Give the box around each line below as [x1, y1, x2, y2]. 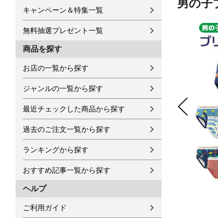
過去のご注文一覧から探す [23, 125, 110, 133]
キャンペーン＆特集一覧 [23, 6, 103, 14]
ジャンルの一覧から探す [23, 84, 103, 92]
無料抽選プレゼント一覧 [23, 26, 103, 35]
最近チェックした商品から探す [23, 105, 125, 113]
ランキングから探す [23, 145, 89, 154]
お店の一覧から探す [23, 64, 89, 72]
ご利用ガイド [23, 203, 67, 212]
